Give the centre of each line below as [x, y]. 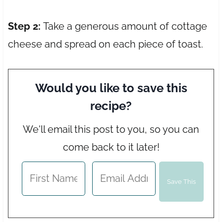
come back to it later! [111, 147]
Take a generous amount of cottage [125, 26]
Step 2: [25, 26]
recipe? [111, 106]
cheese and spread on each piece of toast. [105, 44]
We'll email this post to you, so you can [111, 129]
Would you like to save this [111, 88]
